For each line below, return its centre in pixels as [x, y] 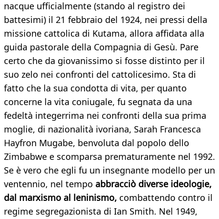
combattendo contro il [165, 198]
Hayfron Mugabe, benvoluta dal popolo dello [97, 143]
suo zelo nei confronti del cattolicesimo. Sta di [100, 75]
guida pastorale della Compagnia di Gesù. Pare [101, 47]
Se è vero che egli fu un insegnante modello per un [109, 170]
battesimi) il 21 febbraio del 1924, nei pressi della [106, 20]
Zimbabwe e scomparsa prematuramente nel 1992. [109, 157]
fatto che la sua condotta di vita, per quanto [95, 88]
